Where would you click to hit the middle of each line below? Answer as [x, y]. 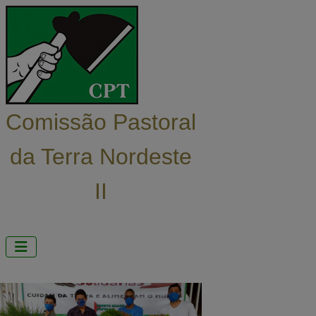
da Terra [55, 157]
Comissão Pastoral [101, 122]
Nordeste [146, 157]
